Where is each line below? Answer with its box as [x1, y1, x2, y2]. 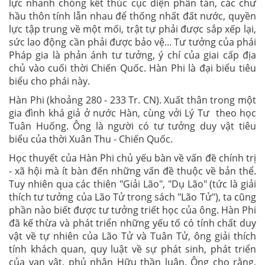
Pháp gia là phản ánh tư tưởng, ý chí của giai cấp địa [9, 49, 256, 62]
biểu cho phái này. [9, 75, 90, 88]
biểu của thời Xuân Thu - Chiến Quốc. [9, 132, 173, 146]
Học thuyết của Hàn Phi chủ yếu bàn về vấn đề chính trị [9, 151, 256, 164]
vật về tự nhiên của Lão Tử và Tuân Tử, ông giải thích [9, 230, 256, 243]
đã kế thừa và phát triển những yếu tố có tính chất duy [9, 216, 256, 230]
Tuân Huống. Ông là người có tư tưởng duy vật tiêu [9, 119, 256, 132]
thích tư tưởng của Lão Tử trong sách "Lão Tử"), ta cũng [9, 190, 256, 203]
